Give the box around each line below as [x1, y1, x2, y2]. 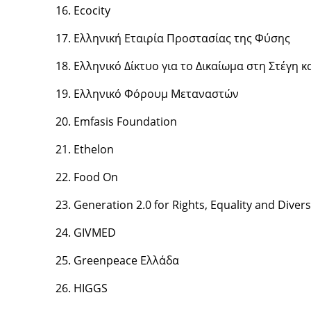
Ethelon [73, 142, 114, 157]
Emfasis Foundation [73, 114, 177, 129]
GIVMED [73, 225, 116, 240]
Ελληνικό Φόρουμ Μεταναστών [73, 86, 239, 101]
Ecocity [73, 3, 110, 18]
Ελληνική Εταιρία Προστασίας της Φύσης [73, 31, 290, 46]
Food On [73, 169, 118, 185]
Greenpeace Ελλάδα [73, 253, 179, 268]
